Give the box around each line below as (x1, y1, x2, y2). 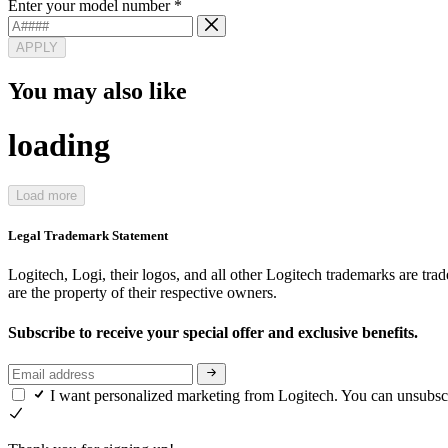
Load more (16, 188, 77, 204)
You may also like (8, 78, 187, 105)
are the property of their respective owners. (8, 284, 277, 302)
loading (8, 126, 110, 163)
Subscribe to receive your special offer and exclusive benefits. (8, 323, 422, 341)
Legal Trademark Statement (8, 228, 168, 244)
